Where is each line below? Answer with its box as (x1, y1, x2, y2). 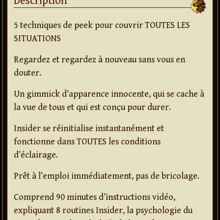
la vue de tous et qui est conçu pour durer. (14, 102, 171, 113)
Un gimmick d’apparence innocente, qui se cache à (14, 89, 204, 100)
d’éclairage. (14, 150, 58, 161)
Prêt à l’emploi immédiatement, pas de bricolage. (14, 171, 199, 182)
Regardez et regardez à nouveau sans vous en (14, 55, 185, 65)
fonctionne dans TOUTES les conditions (14, 137, 161, 147)
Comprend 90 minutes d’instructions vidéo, (14, 192, 175, 203)
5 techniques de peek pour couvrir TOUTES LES (14, 20, 190, 31)
